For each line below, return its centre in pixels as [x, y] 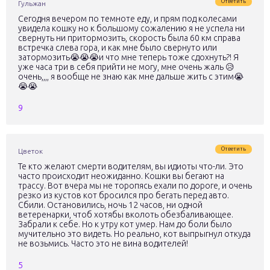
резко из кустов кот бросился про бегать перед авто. [124, 195]
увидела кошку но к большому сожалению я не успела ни [131, 28]
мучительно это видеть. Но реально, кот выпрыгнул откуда [134, 234]
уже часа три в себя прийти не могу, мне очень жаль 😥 [126, 67]
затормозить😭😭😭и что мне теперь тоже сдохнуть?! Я [128, 57]
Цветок [30, 151]
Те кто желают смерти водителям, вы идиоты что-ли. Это [131, 166]
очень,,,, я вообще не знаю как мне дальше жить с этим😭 [131, 77]
